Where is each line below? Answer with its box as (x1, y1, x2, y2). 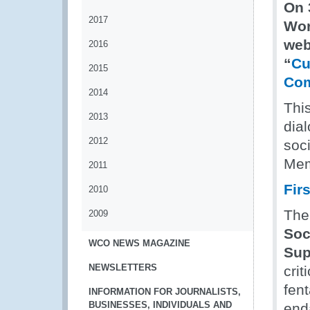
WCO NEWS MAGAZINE (89, 238, 190, 248)
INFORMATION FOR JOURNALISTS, (89, 286, 241, 297)
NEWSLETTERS (89, 262, 157, 273)
